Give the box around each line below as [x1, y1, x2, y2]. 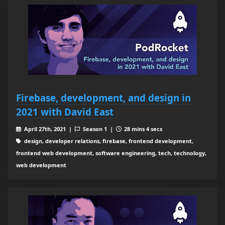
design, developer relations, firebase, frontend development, [22, 137, 193, 145]
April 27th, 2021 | [22, 125, 75, 133]
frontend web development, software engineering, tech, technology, [16, 149, 206, 157]
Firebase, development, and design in [16, 91, 191, 104]
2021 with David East [16, 105, 114, 119]
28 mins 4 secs [123, 125, 163, 133]
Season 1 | [81, 125, 116, 133]
